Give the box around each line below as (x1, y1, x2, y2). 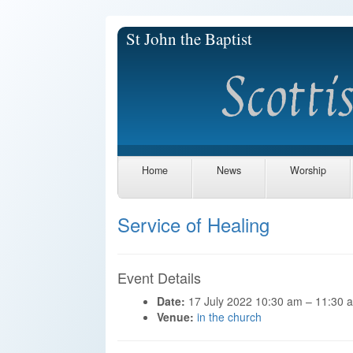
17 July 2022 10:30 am (188, 292, 303, 309)
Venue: (157, 308, 195, 325)
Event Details (117, 266, 202, 288)
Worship (290, 163, 327, 178)
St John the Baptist (125, 28, 252, 50)
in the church (197, 308, 262, 325)
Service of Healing (117, 210, 270, 238)
